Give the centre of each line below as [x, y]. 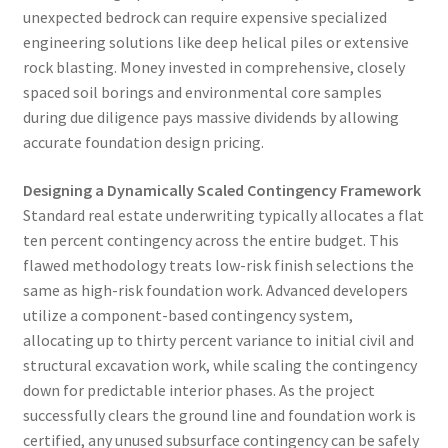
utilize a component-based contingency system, [187, 314]
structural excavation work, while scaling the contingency [219, 364]
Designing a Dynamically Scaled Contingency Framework [221, 189]
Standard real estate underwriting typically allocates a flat [223, 214]
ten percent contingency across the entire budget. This [210, 239]
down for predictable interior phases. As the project [198, 389]
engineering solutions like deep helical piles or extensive [215, 42]
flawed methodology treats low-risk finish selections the [218, 264]
